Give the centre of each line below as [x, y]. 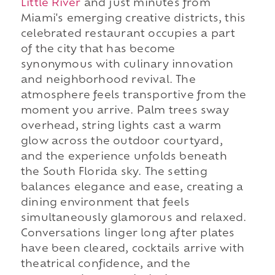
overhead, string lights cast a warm [121, 126]
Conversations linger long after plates [128, 234]
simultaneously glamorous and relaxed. [134, 218]
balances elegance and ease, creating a [132, 188]
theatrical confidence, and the [105, 264]
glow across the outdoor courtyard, [122, 141]
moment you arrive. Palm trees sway [125, 111]
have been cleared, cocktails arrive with [132, 249]
